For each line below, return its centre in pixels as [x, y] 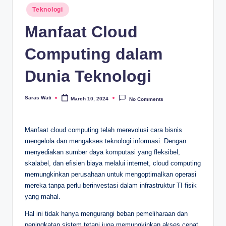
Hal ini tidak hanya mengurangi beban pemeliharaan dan [106, 213]
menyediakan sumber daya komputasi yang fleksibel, [102, 152]
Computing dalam [94, 54]
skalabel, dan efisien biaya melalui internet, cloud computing [113, 163]
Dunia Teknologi [88, 76]
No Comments [146, 99]
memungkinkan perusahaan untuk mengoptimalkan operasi [110, 174]
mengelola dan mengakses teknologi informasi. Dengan [105, 141]
